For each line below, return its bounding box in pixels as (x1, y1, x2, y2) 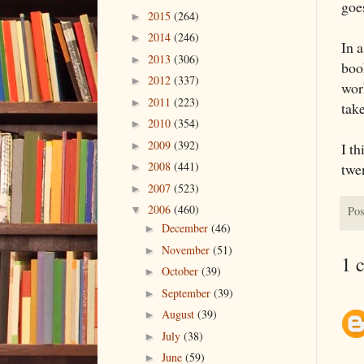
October (161, 263, 201, 279)
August (161, 306, 197, 323)
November (161, 241, 213, 258)
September (161, 284, 214, 301)
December (161, 220, 211, 236)
